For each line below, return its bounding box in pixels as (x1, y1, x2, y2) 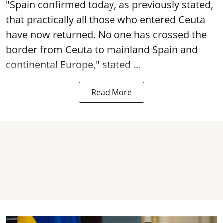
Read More (91, 86, 132, 98)
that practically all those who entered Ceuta (6, 12, 205, 26)
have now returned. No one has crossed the (6, 27, 207, 41)
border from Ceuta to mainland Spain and (6, 42, 198, 56)
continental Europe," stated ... (6, 57, 141, 71)
